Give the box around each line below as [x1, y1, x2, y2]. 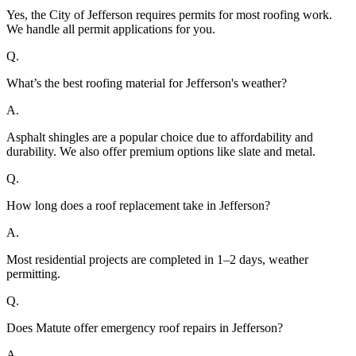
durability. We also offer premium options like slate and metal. [6, 145, 315, 159]
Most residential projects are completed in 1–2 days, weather [6, 253, 308, 267]
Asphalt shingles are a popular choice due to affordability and [6, 130, 313, 145]
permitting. [6, 267, 60, 281]
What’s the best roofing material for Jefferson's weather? [6, 76, 287, 91]
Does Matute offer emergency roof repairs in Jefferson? [6, 321, 283, 335]
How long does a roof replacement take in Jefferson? [6, 199, 270, 213]
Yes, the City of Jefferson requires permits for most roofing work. [6, 8, 332, 22]
